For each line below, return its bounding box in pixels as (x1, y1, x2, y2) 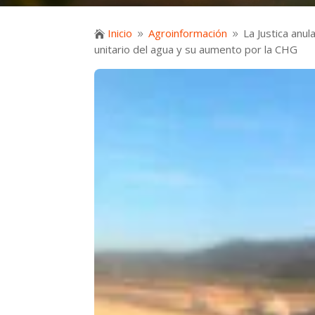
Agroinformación (148, 25, 228, 40)
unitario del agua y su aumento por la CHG (94, 41, 298, 56)
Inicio (108, 25, 133, 40)
